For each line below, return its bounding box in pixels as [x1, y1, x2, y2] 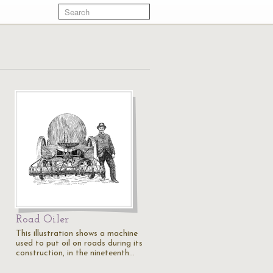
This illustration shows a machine [16, 229, 138, 238]
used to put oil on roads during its [16, 239, 143, 248]
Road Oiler [16, 214, 69, 225]
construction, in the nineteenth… [16, 249, 135, 258]
